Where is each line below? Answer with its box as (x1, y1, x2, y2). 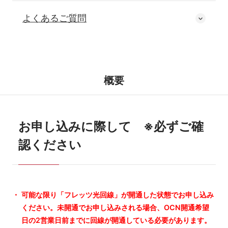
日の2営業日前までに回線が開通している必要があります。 (21, 215, 211, 224)
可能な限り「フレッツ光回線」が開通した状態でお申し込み (21, 190, 214, 199)
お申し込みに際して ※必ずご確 (18, 119, 204, 134)
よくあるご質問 (22, 13, 87, 24)
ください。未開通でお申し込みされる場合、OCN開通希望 (21, 203, 209, 212)
